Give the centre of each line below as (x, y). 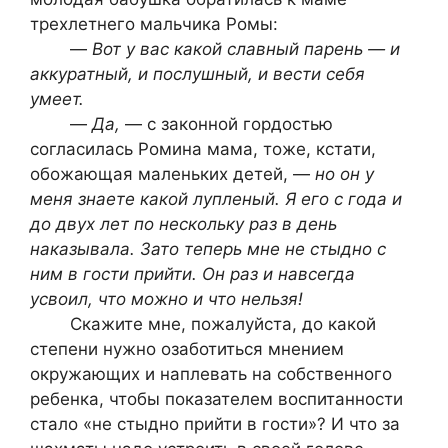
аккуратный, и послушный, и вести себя (197, 73)
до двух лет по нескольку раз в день (183, 223)
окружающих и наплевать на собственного (211, 373)
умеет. (57, 98)
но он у (344, 173)
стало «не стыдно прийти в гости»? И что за (215, 423)
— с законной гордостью (229, 123)
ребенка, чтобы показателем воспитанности (216, 398)
